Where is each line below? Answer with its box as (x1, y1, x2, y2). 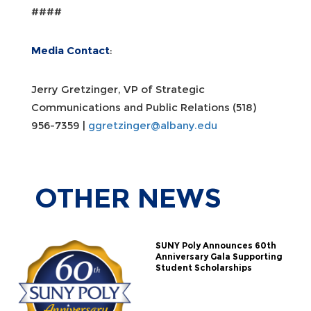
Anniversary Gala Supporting (155, 251, 283, 262)
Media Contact (31, 43, 110, 57)
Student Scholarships (155, 262, 252, 273)
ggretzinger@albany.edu (88, 118, 217, 132)
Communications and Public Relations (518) (31, 100, 256, 114)
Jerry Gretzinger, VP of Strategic (31, 82, 205, 96)
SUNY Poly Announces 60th (155, 239, 276, 251)
